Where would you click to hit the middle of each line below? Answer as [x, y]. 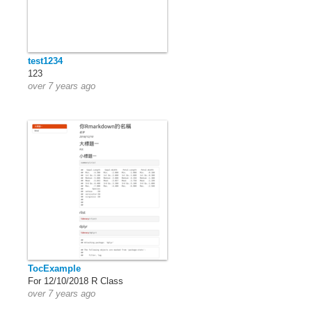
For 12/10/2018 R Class [76, 281]
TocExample [54, 268]
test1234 [45, 61]
